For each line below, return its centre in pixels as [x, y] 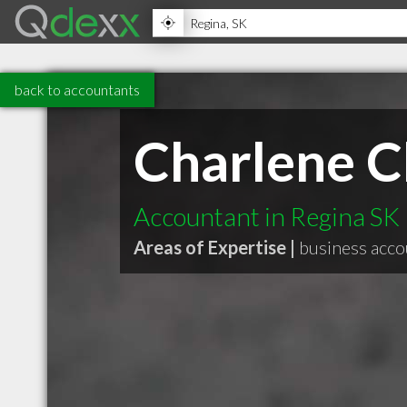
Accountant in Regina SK [267, 216]
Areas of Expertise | [214, 247]
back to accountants [77, 89]
